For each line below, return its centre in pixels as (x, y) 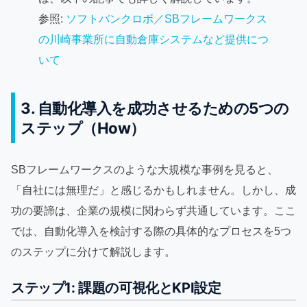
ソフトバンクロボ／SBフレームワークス (167, 19)
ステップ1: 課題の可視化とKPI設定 (116, 287)
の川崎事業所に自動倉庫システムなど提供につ (153, 39)
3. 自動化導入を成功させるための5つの (155, 108)
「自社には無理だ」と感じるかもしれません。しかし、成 (153, 190)
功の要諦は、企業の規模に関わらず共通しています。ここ (153, 210)
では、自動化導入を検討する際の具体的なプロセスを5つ (151, 231)
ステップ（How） (83, 127)
